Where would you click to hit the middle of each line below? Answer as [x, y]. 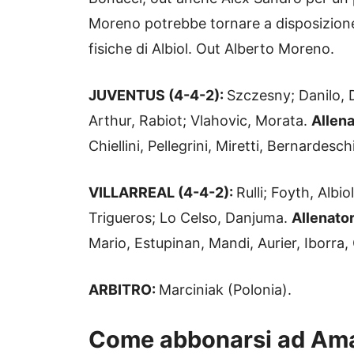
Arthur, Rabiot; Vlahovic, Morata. [200, 121]
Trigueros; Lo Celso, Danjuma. [190, 218]
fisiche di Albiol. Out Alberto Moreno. [211, 49]
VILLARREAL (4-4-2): [162, 193]
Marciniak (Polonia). [225, 290]
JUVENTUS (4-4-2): [158, 96]
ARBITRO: [124, 290]
